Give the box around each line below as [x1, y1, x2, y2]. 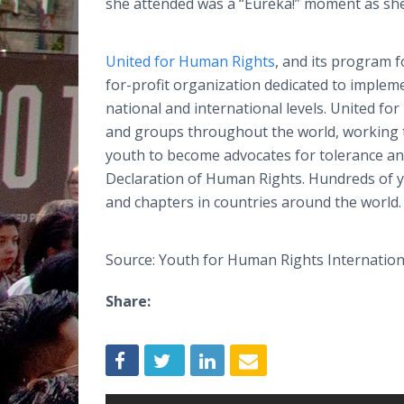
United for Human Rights [106, 51, 275, 71]
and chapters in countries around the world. [106, 192, 401, 212]
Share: [106, 291, 151, 311]
